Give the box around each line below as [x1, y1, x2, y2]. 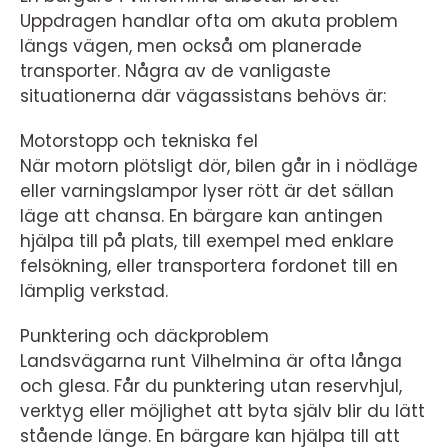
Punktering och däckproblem [20, 324, 269, 348]
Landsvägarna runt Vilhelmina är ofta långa [20, 349, 402, 373]
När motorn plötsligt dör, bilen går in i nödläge [20, 154, 418, 178]
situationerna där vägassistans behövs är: [20, 84, 386, 108]
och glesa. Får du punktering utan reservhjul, [20, 374, 402, 398]
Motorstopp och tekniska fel [20, 129, 258, 153]
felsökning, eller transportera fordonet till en [20, 254, 398, 278]
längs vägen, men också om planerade [20, 34, 362, 58]
